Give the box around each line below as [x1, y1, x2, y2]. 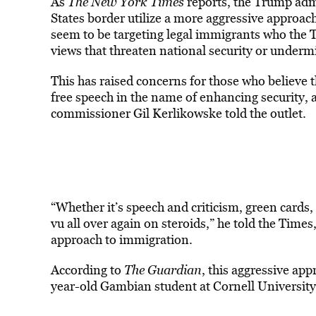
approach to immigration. [50, 231, 193, 248]
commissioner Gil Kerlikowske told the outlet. [50, 104, 306, 122]
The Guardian [123, 261, 202, 279]
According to [50, 261, 124, 279]
